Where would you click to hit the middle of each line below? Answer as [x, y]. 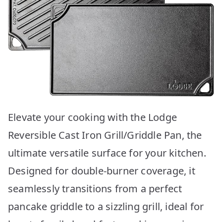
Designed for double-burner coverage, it [102, 170]
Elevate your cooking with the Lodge [93, 117]
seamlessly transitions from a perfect [95, 188]
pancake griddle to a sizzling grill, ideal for [106, 206]
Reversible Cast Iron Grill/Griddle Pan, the [105, 135]
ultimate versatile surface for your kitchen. [107, 153]
